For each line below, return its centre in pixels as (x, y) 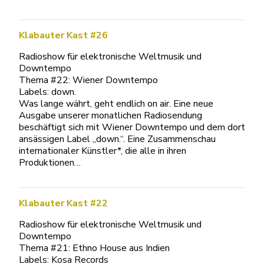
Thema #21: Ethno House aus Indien (94, 248)
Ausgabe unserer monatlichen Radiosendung (110, 115)
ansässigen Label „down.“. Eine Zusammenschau (117, 139)
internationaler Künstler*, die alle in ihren (103, 151)
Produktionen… (50, 163)
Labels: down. (47, 92)
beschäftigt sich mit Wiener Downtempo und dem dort (132, 127)
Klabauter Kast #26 (63, 35)
